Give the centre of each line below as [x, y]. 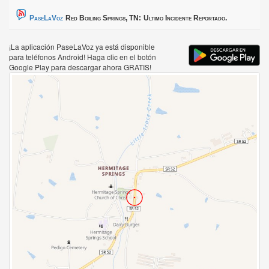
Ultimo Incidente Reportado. [185, 18]
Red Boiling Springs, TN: [103, 18]
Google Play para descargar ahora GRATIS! [80, 67]
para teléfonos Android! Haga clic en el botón [83, 57]
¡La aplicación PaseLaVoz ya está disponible [82, 47]
